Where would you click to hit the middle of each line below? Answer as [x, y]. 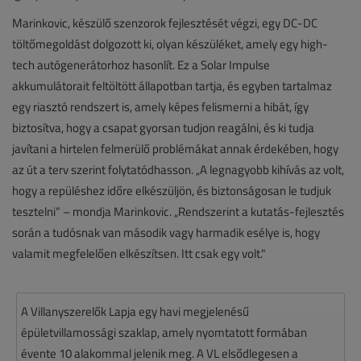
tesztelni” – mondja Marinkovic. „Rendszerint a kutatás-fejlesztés [178, 211]
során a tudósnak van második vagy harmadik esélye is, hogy [166, 232]
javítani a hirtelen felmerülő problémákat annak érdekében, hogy [175, 148]
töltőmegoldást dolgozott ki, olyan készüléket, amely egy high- [170, 44]
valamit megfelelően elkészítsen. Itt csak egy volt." [139, 253]
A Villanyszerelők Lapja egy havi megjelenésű [135, 311]
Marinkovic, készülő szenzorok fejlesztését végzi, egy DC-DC [165, 23]
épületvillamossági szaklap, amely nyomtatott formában [164, 332]
